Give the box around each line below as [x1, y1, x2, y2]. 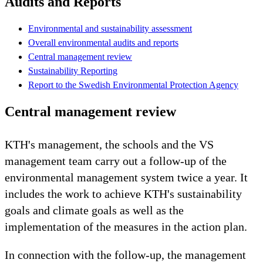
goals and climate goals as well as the [5, 203, 184, 217]
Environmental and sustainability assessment [28, 23, 192, 33]
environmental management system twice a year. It [5, 170, 248, 184]
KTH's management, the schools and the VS [5, 137, 214, 151]
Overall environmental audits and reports [28, 37, 178, 48]
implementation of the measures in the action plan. [5, 220, 247, 233]
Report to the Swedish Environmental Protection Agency [28, 79, 238, 90]
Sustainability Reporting [28, 65, 117, 76]
